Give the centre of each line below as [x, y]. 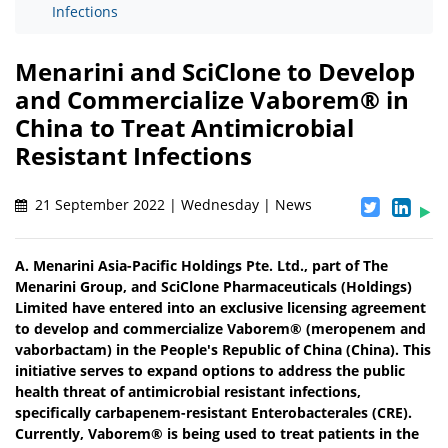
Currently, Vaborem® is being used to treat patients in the [217, 434]
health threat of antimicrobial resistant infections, [188, 392]
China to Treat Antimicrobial [184, 128]
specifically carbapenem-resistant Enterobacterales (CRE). [213, 413]
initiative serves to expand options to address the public [210, 371]
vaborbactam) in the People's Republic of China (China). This [223, 350]
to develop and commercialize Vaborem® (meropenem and [220, 329]
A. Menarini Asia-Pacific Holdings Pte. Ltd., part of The [201, 266]
